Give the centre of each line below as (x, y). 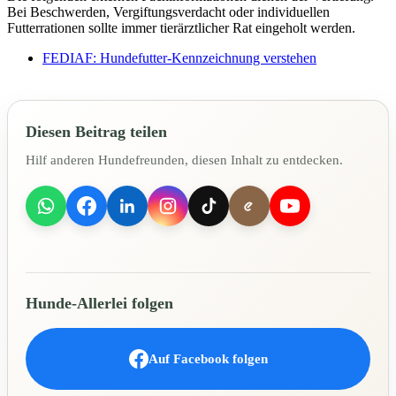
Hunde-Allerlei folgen (99, 304)
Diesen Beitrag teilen (96, 132)
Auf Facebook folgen (208, 358)
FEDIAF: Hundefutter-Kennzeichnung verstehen (179, 58)
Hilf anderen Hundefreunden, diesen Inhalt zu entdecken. (184, 160)
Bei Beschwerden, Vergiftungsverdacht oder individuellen (168, 12)
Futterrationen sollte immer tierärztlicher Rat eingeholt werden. (181, 28)
